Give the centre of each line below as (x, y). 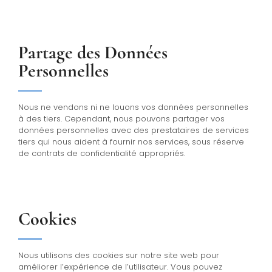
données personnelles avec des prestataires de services (134, 130)
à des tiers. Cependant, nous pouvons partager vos (121, 118)
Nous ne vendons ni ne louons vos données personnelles (133, 107)
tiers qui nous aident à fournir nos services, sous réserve (131, 141)
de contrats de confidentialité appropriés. (102, 153)
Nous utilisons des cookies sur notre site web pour (119, 255)
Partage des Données (93, 52)
